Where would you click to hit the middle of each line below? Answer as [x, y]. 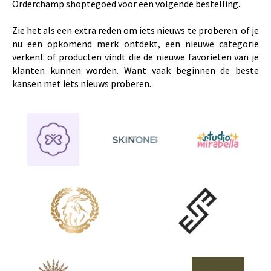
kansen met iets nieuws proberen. [82, 84]
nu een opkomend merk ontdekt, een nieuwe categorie [135, 44]
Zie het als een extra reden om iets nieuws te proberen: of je [135, 31]
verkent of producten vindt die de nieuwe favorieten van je [135, 57]
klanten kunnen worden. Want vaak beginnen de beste [135, 70]
